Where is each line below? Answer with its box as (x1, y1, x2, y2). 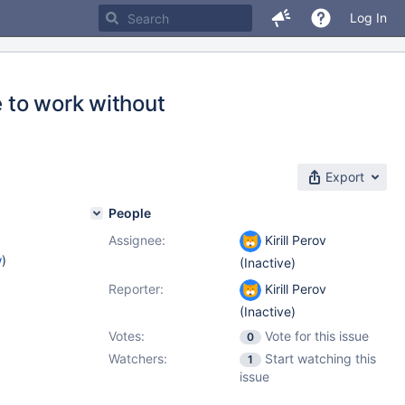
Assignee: (108, 232, 165, 248)
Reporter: (108, 281, 164, 297)
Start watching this (265, 351, 376, 366)
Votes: (108, 328, 145, 344)
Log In (350, 10, 387, 25)
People (108, 205, 151, 221)
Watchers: (108, 351, 167, 366)
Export (325, 169, 364, 184)
